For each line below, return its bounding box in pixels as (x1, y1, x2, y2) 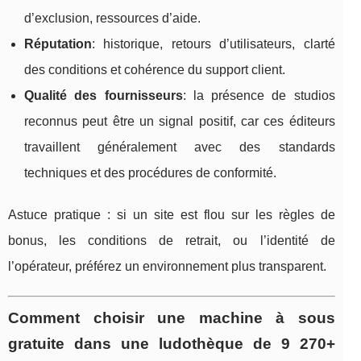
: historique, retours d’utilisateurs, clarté (92, 36, 335, 51)
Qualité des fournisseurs (24, 88, 183, 102)
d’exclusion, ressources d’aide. (24, 10, 201, 25)
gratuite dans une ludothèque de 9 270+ (8, 334, 335, 352)
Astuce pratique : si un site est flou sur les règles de (8, 207, 335, 222)
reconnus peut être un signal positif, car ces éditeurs (24, 114, 335, 128)
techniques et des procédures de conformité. (24, 165, 276, 180)
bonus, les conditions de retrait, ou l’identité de (8, 233, 335, 247)
